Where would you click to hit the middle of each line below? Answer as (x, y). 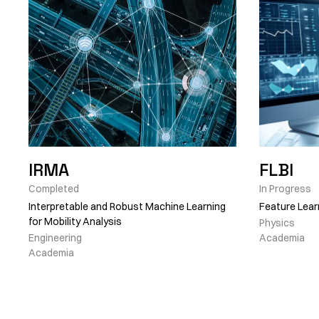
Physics (277, 223)
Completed (54, 189)
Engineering (55, 238)
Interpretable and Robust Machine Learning (127, 206)
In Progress (285, 189)
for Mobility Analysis (75, 221)
